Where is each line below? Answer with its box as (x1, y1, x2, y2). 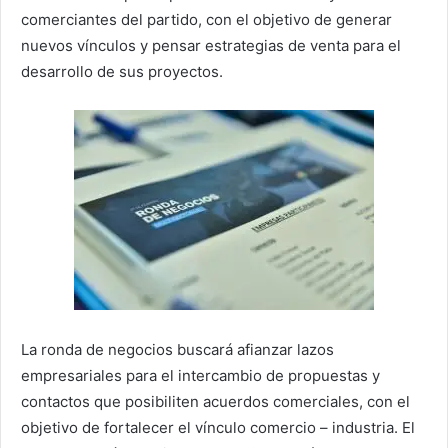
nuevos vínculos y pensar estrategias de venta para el (21, 36, 401, 56)
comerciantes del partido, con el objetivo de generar (21, 10, 392, 30)
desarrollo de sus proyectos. (21, 62, 223, 82)
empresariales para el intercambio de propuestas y (21, 365, 380, 385)
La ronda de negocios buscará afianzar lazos (21, 339, 334, 359)
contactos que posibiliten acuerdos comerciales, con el (21, 391, 410, 411)
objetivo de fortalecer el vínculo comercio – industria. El (21, 417, 415, 437)
